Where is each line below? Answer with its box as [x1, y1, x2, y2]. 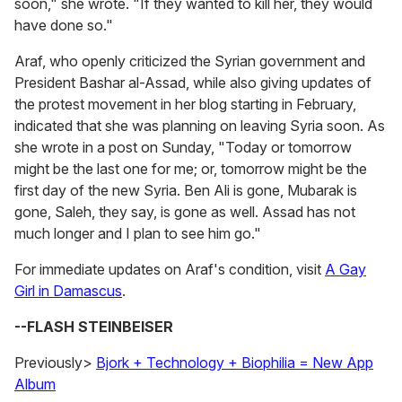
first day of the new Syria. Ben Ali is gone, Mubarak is [14, 181, 357, 200]
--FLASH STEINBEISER [14, 318, 173, 336]
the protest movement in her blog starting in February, [14, 95, 356, 114]
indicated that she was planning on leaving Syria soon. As [14, 117, 385, 135]
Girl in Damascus [14, 282, 122, 301]
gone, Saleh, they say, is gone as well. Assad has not [14, 203, 355, 222]
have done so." [14, 16, 113, 35]
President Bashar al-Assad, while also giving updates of [14, 74, 371, 92]
